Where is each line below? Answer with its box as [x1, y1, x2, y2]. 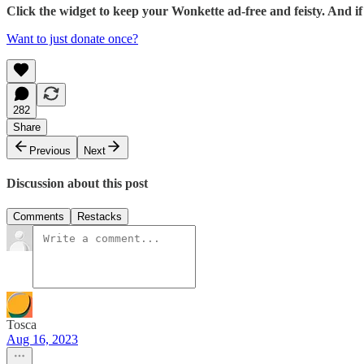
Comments [13, 210, 64, 223]
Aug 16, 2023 [6, 332, 78, 347]
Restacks [77, 210, 122, 223]
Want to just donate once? [6, 31, 138, 45]
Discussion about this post [6, 175, 148, 190]
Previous [29, 144, 71, 157]
